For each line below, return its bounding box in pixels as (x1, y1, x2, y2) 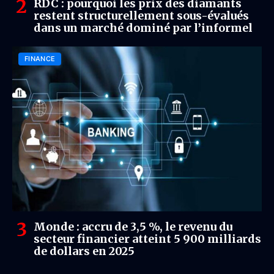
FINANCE (24, 54, 56, 63)
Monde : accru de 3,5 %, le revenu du (34, 219, 232, 234)
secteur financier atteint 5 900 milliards (34, 231, 261, 246)
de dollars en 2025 (34, 243, 135, 258)
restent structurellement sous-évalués (34, 8, 249, 23)
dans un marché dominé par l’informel (34, 20, 253, 35)
